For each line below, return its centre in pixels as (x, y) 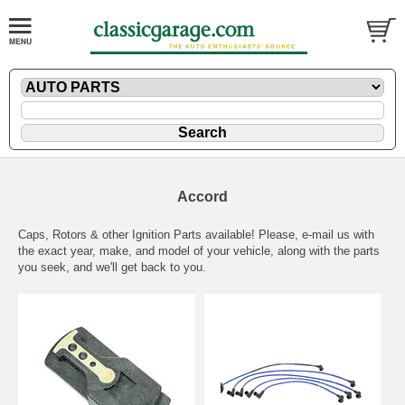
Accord (202, 197)
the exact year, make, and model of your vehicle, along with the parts (199, 251)
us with (356, 235)
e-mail (320, 235)
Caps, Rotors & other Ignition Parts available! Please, (160, 235)
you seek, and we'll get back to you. (112, 268)
